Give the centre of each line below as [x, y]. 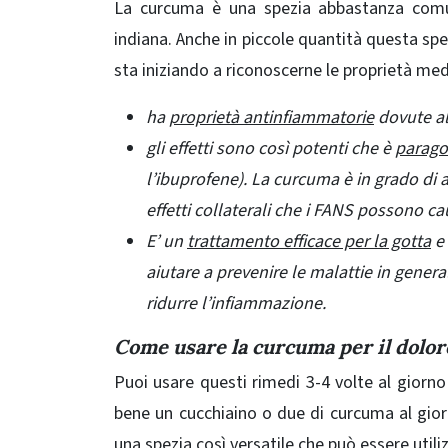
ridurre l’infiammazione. [236, 304]
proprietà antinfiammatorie [271, 118]
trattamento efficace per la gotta [309, 242]
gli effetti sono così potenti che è [270, 149]
